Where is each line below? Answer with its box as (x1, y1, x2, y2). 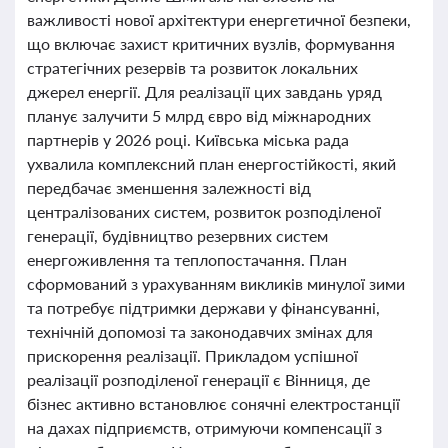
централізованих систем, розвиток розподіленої (27, 202, 381, 221)
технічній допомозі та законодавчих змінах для (27, 322, 373, 341)
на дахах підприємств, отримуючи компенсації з (27, 418, 382, 437)
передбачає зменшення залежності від (27, 178, 311, 197)
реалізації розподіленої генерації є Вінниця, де (27, 370, 370, 389)
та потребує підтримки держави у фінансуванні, (27, 298, 380, 317)
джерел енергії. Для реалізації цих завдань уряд (27, 82, 382, 101)
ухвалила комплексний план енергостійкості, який (27, 154, 396, 173)
